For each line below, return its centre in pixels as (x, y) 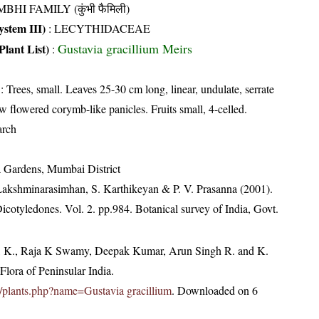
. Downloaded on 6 (215, 290)
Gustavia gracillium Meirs (125, 48)
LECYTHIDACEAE (102, 28)
